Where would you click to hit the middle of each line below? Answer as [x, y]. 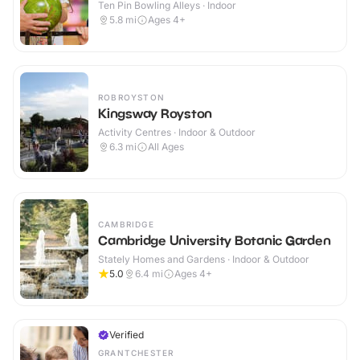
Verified [127, 335]
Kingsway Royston [155, 114]
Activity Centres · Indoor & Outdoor [177, 133]
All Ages [166, 147]
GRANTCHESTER [136, 353]
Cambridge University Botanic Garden [215, 241]
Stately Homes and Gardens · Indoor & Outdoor [204, 260]
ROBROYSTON [131, 98]
